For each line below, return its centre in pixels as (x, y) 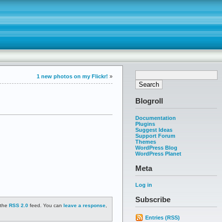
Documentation (156, 118)
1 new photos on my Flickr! (72, 76)
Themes (146, 141)
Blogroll (149, 101)
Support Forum (155, 136)
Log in (144, 185)
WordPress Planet (158, 153)
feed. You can (46, 206)
